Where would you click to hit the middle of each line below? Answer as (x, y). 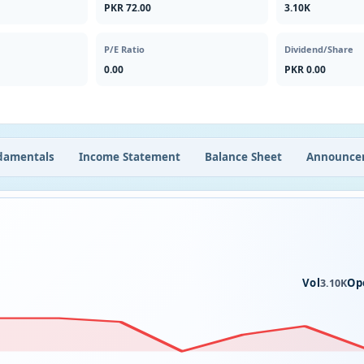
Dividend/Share (318, 49)
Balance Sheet (243, 156)
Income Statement (130, 156)
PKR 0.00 (305, 69)
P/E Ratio (125, 49)
